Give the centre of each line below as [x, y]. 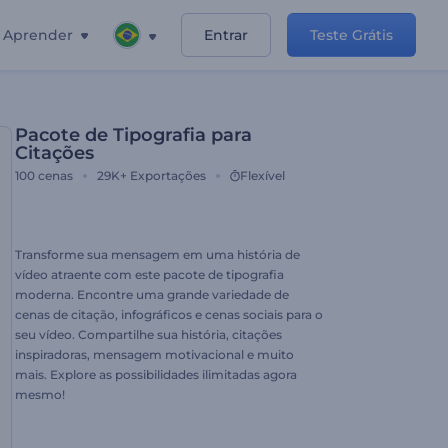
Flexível [262, 175]
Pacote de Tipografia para [133, 135]
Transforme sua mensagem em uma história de [157, 254]
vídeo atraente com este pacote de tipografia [149, 274]
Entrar [226, 35]
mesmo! [40, 394]
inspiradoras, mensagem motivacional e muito [154, 354]
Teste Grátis [351, 35]
